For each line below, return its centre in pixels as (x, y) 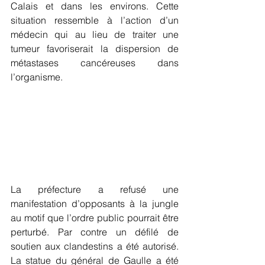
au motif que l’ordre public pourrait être (95, 217)
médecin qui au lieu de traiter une (95, 34)
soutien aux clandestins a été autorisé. (95, 246)
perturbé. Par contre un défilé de (95, 232)
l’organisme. (37, 77)
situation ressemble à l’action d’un (95, 20)
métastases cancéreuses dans (95, 62)
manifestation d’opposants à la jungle (95, 203)
